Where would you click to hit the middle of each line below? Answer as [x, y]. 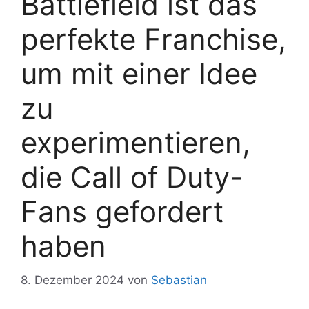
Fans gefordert [122, 211]
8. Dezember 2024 [72, 280]
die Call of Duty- [132, 177]
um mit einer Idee [139, 73]
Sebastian [179, 280]
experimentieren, [136, 142]
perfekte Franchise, [153, 39]
